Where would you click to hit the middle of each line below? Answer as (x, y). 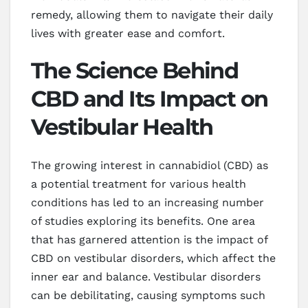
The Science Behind (135, 70)
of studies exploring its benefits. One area (143, 221)
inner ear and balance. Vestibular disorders (146, 277)
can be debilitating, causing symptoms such (148, 296)
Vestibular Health (122, 126)
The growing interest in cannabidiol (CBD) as (150, 166)
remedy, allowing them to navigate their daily (152, 14)
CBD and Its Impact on (150, 98)
